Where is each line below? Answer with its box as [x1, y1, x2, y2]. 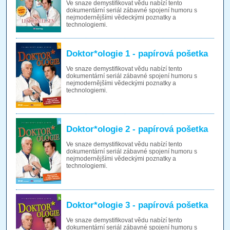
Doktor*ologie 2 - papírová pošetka [66, 124, 208, 135]
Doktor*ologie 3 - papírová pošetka [66, 200, 208, 210]
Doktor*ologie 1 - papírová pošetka [66, 48, 208, 59]
